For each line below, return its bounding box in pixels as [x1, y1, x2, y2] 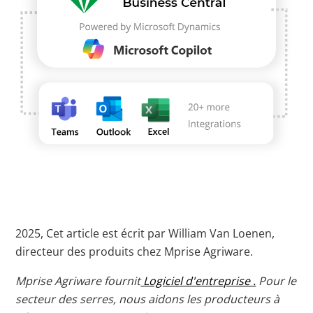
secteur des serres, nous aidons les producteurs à [15, 291, 280, 307]
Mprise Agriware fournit [15, 272, 141, 289]
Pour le [256, 272, 297, 289]
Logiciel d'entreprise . [140, 272, 256, 289]
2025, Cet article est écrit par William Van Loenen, [15, 225, 275, 241]
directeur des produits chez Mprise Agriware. [15, 243, 254, 259]
